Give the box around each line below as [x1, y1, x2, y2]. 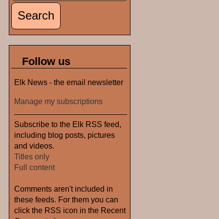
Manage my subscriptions [14, 96, 103, 106]
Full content [14, 162, 55, 172]
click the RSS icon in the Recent [14, 205, 126, 215]
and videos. [14, 141, 54, 150]
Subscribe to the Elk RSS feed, [14, 119, 121, 129]
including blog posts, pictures [14, 130, 115, 139]
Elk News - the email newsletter [14, 78, 123, 87]
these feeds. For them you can [14, 195, 118, 204]
